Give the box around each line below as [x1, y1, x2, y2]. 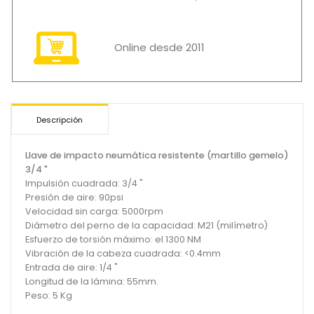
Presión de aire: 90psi [25, 191, 123, 203]
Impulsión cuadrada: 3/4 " [25, 177, 143, 189]
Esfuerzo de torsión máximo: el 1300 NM [25, 233, 201, 245]
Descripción [36, 114, 83, 125]
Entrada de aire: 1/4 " [25, 261, 118, 273]
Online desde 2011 [114, 40, 205, 55]
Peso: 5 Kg [25, 289, 72, 301]
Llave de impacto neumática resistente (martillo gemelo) [25, 149, 289, 161]
